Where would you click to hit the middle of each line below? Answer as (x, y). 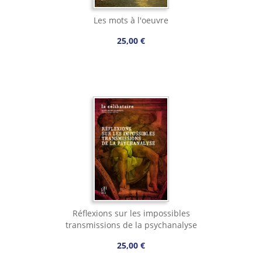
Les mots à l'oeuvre (131, 20)
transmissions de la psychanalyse (131, 225)
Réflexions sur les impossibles (131, 213)
